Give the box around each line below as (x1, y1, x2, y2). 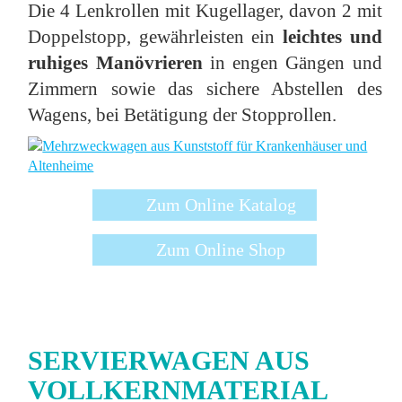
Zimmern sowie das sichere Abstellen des (28, 77, 382, 99)
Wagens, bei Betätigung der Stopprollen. (28, 103, 337, 125)
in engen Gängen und (209, 51, 382, 73)
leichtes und (283, 25, 382, 47)
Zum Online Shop (156, 240, 286, 260)
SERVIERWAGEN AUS (28, 345, 310, 375)
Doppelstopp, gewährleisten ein (28, 25, 284, 47)
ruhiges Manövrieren (28, 51, 210, 73)
